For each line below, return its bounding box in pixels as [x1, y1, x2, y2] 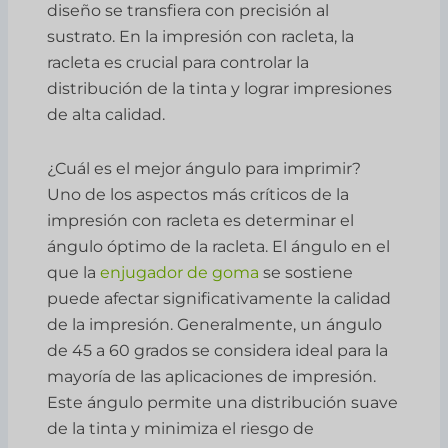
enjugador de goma [96, 262, 260, 282]
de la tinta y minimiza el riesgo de [47, 418, 315, 438]
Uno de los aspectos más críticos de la [47, 184, 350, 204]
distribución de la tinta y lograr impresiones [47, 78, 393, 98]
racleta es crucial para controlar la [47, 52, 310, 72]
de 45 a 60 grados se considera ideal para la [47, 340, 389, 360]
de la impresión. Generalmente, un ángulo [47, 314, 383, 334]
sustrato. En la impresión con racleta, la [47, 26, 355, 46]
